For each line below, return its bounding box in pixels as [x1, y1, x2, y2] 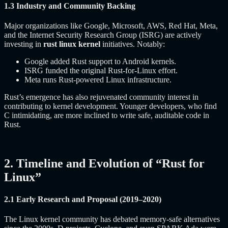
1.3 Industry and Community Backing [4, 1, 135, 10]
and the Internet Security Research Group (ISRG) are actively [4, 30, 202, 39]
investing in [4, 39, 43, 48]
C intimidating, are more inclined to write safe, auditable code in [4, 110, 209, 120]
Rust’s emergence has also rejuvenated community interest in [4, 92, 198, 101]
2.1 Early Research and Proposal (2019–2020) [4, 194, 161, 204]
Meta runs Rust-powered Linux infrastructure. [24, 75, 172, 84]
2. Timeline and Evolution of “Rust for [4, 156, 205, 170]
